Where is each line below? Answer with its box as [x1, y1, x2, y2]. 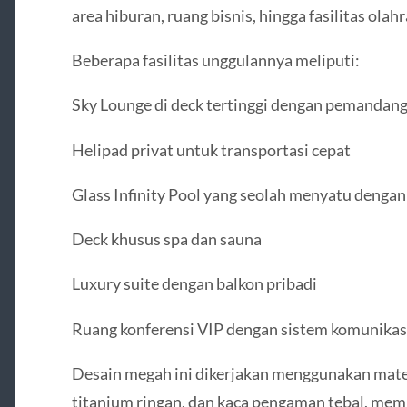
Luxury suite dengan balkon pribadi [71, 273, 317, 294]
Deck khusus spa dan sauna [71, 229, 262, 250]
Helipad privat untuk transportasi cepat [71, 139, 351, 160]
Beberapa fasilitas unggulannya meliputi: [71, 50, 360, 71]
